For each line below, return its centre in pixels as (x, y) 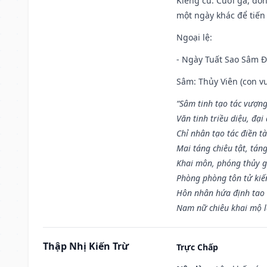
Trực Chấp (197, 247)
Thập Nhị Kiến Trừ (86, 246)
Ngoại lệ (193, 37)
